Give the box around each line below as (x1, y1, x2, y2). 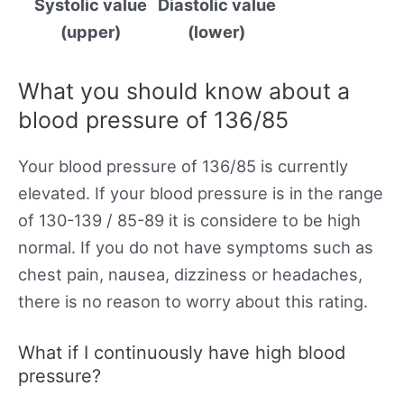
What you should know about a (18, 77, 350, 105)
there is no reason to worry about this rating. (18, 290, 368, 311)
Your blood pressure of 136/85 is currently (18, 155, 348, 176)
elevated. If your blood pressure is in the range (18, 182, 383, 203)
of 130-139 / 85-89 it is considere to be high (18, 209, 361, 230)
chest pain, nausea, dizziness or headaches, (18, 263, 363, 284)
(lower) (188, 21, 245, 41)
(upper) (60, 21, 121, 41)
